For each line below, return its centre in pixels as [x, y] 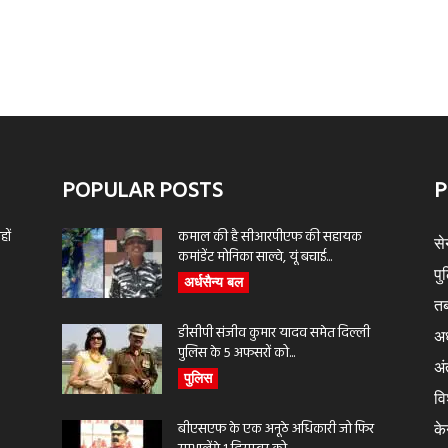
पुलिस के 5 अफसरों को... [236, 353]
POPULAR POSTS [142, 191]
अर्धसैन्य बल [213, 281]
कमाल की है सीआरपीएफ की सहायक [270, 237]
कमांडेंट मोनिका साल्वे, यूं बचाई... [255, 257]
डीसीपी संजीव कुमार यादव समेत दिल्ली [274, 333]
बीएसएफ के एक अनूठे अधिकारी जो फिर [276, 429]
